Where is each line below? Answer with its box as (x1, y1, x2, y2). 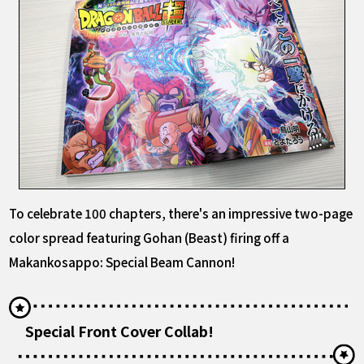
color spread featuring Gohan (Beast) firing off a (9, 228, 290, 247)
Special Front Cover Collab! (25, 320, 214, 341)
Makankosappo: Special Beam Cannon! (9, 253, 236, 271)
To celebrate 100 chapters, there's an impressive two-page (9, 204, 353, 223)
